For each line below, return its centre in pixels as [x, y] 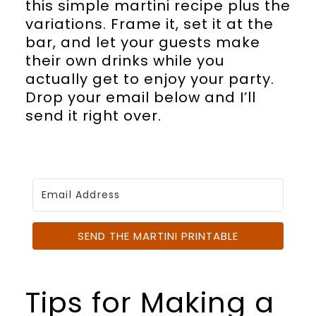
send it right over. [93, 115]
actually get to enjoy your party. [150, 79]
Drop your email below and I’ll [140, 97]
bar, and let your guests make [142, 42]
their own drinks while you [124, 60]
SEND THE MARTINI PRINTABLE [158, 236]
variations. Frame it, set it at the [149, 24]
